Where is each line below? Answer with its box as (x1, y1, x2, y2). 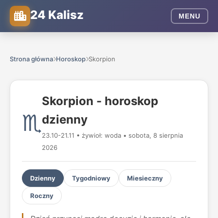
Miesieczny (127, 174, 163, 182)
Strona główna (10, 55, 53, 63)
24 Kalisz (30, 7, 84, 22)
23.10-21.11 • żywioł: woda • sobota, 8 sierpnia (42, 131, 183, 139)
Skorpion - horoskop (42, 94, 158, 108)
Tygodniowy (72, 174, 110, 182)
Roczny (30, 192, 54, 200)
